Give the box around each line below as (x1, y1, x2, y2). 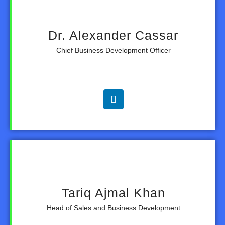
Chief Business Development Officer (56, 46, 171, 55)
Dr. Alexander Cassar (48, 28, 178, 43)
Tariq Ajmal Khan (61, 186, 165, 200)
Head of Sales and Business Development (46, 204, 180, 212)
